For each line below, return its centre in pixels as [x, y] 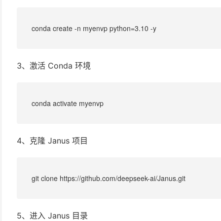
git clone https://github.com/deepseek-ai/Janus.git [109, 178]
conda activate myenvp [68, 103]
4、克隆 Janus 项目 [52, 140]
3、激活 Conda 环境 [54, 65]
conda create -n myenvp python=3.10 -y [94, 28]
